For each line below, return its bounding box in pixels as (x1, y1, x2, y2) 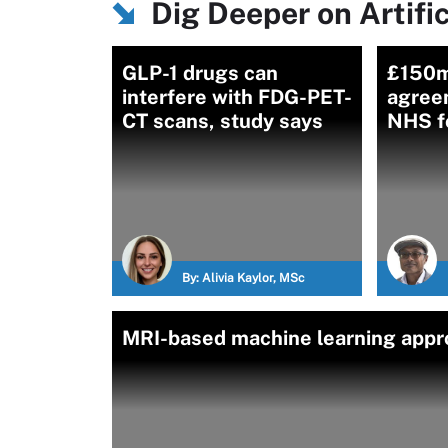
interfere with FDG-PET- (122, 85, 352, 109)
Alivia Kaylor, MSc (202, 271, 305, 285)
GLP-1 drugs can (122, 61, 278, 85)
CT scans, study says (122, 109, 323, 133)
